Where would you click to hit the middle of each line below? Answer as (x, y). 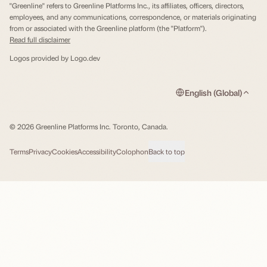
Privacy (40, 151)
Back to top (167, 151)
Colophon (132, 151)
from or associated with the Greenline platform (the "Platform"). (108, 28)
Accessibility (97, 151)
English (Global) (213, 92)
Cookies (65, 151)
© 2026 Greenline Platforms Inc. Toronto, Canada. (89, 126)
